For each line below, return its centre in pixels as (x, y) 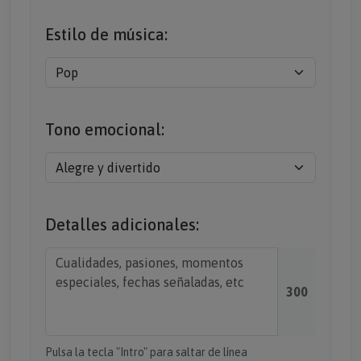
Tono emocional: (105, 129)
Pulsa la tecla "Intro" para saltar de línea (146, 352)
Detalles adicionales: (122, 224)
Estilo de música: (106, 34)
